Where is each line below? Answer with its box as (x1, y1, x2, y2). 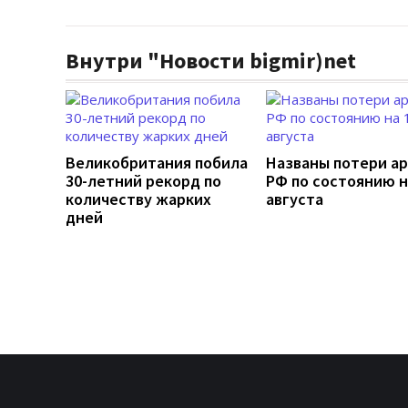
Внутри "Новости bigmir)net (66, 46, 356, 75)
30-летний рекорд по (66, 169, 221, 191)
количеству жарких (66, 188, 211, 209)
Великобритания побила (66, 151, 248, 173)
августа (266, 188, 323, 209)
